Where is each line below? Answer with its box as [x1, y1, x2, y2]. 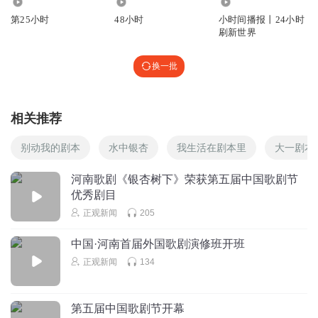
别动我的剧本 [21, 141, 80, 153]
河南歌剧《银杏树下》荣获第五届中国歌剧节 [71, 172, 298, 185]
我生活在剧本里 [177, 141, 246, 153]
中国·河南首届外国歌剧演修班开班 [71, 237, 245, 250]
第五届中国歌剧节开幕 [71, 302, 185, 314]
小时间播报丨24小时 [218, 13, 305, 25]
